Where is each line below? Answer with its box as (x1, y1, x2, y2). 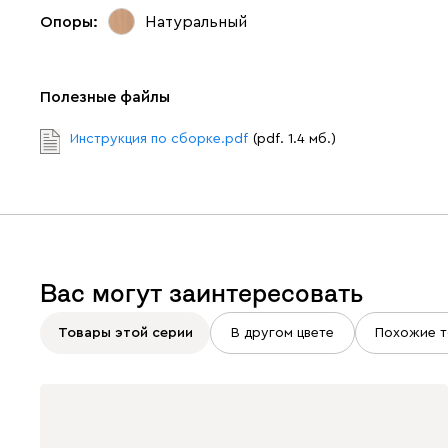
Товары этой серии (57, 325, 193, 340)
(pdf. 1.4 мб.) (253, 132, 336, 146)
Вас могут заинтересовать (40, 281, 363, 306)
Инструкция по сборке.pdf (70, 132, 248, 146)
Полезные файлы (40, 89, 170, 105)
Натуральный (145, 13, 247, 30)
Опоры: (40, 13, 98, 30)
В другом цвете (231, 325, 334, 340)
